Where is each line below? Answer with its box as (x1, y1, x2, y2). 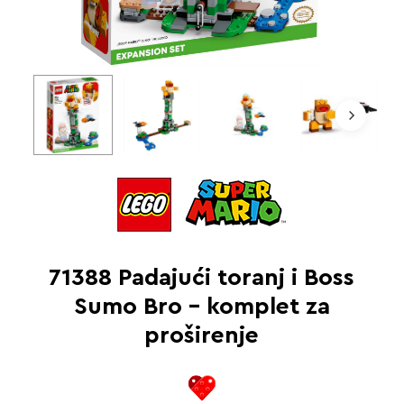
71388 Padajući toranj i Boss (49, 265, 355, 289)
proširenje (144, 323, 260, 347)
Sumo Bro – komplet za (73, 294, 330, 318)
